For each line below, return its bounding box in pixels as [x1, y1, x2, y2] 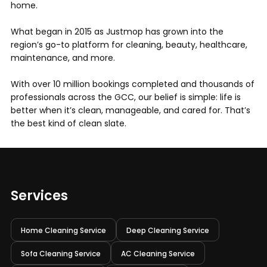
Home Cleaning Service [21, 225, 106, 236]
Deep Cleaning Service [126, 225, 209, 236]
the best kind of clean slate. [11, 117, 126, 130]
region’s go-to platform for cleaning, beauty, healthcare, [11, 39, 247, 51]
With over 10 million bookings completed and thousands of [11, 78, 254, 91]
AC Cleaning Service [121, 249, 195, 259]
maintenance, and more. [11, 52, 115, 64]
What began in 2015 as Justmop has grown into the [11, 26, 223, 38]
